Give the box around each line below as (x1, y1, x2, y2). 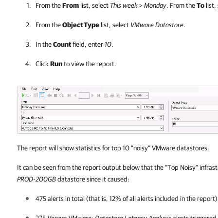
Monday (144, 1, 166, 9)
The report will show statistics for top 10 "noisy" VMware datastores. (17, 144, 209, 152)
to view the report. (62, 60, 116, 68)
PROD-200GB (17, 175, 56, 183)
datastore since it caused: (56, 175, 129, 183)
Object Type (62, 21, 99, 29)
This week (110, 1, 138, 9)
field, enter (71, 40, 105, 48)
